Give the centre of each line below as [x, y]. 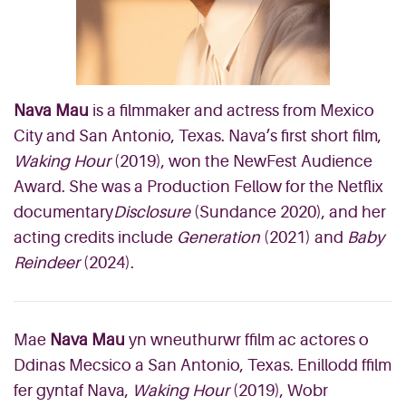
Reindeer [47, 263]
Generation [218, 237]
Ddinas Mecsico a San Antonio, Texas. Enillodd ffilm [203, 365]
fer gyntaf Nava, [73, 391]
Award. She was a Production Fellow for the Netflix [198, 187]
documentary [63, 212]
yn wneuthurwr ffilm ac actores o [247, 340]
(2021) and [304, 237]
